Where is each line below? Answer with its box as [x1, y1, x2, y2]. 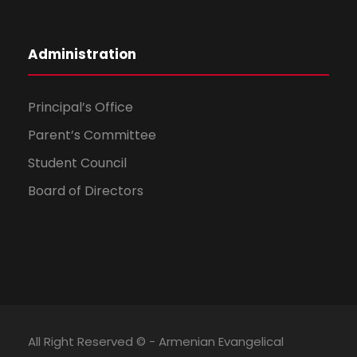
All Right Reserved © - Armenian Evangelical [28, 333, 284, 350]
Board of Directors [28, 182, 143, 200]
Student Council [28, 154, 127, 172]
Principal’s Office [28, 98, 133, 116]
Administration [28, 45, 136, 64]
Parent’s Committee [28, 126, 156, 144]
